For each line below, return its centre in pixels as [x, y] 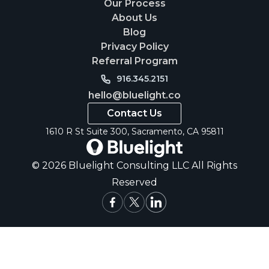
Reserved [134, 183]
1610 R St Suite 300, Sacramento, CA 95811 [134, 132]
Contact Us [135, 113]
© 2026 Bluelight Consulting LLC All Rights [134, 166]
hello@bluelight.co [134, 95]
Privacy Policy [134, 46]
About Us [134, 17]
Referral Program [134, 61]
